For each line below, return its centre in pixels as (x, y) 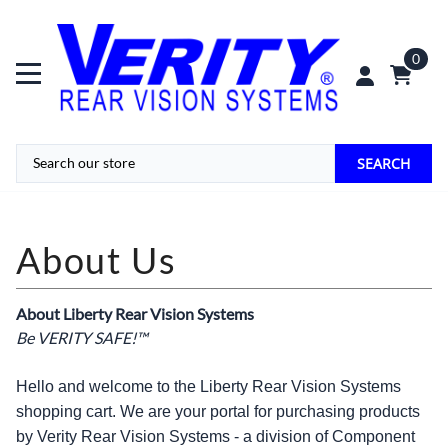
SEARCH (383, 163)
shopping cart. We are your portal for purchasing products (218, 411)
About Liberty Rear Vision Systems (135, 313)
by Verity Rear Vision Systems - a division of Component (215, 436)
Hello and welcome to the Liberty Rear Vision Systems (208, 386)
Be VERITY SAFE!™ (82, 337)
